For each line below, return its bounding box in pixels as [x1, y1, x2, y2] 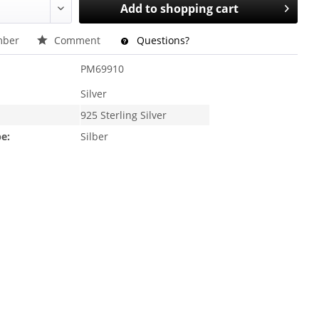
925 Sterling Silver [80, 108, 167, 122]
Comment [51, 33, 104, 47]
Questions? [134, 33, 190, 47]
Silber [80, 129, 109, 143]
